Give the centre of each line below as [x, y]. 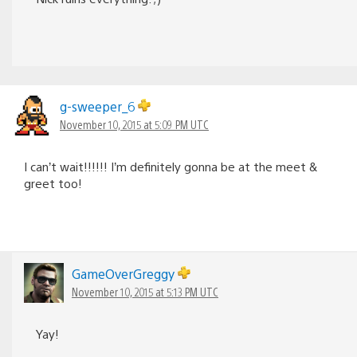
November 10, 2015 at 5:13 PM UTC [145, 291]
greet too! [53, 182]
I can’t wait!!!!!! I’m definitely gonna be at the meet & [171, 166]
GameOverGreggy [125, 273]
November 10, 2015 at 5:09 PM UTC [134, 124]
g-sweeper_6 [99, 106]
